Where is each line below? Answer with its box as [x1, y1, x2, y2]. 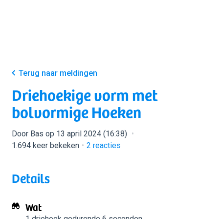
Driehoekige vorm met [12, 83, 158, 106]
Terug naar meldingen [19, 68, 97, 78]
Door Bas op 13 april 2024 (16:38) [12, 129, 129, 138]
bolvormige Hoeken [12, 100, 141, 123]
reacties [91, 141, 121, 150]
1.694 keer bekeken [12, 141, 79, 150]
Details [12, 168, 50, 187]
